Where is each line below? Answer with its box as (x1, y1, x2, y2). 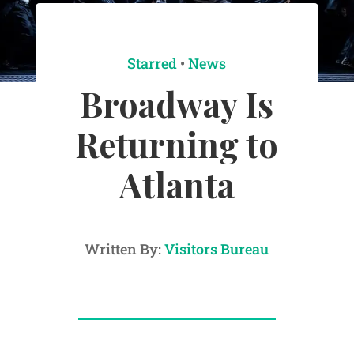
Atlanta (119, 161, 235, 208)
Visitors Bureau (164, 239, 269, 259)
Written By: (85, 239, 165, 259)
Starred (127, 54, 178, 73)
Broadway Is (80, 81, 274, 127)
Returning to (75, 121, 279, 168)
